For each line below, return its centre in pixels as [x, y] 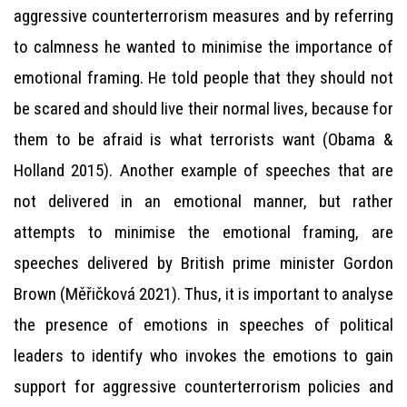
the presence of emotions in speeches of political [203, 325]
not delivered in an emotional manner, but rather [203, 201]
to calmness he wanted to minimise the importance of [203, 47]
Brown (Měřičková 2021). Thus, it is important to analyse [203, 294]
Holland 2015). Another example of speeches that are [203, 170]
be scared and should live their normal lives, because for [203, 109]
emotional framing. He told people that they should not [203, 78]
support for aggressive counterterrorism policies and [203, 387]
